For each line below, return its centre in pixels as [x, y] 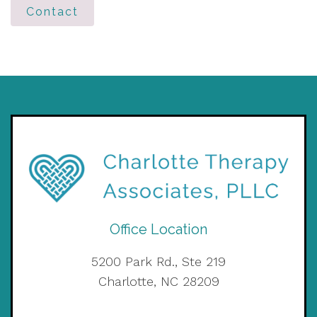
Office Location [158, 229]
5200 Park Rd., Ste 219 [158, 261]
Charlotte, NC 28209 [158, 281]
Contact [52, 12]
